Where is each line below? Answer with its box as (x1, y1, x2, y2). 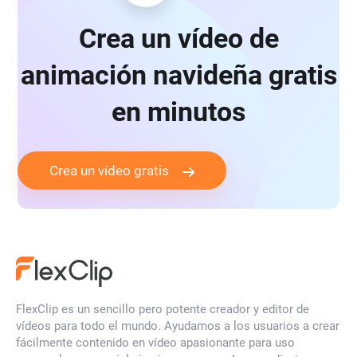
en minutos (112, 96, 245, 128)
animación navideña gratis (20, 59, 337, 92)
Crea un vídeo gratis (49, 163, 170, 179)
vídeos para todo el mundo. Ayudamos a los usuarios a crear (16, 319, 339, 334)
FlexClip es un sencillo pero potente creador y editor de (16, 302, 309, 317)
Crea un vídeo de (78, 22, 279, 55)
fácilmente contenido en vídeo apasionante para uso (16, 335, 295, 351)
